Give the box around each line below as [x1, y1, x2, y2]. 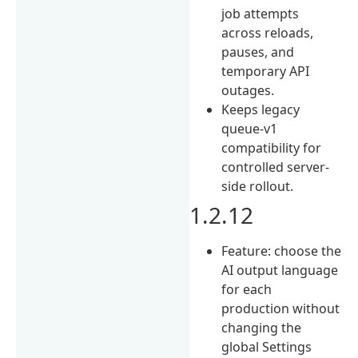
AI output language [221, 261, 339, 279]
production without [221, 299, 340, 317]
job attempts [221, 4, 300, 22]
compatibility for [221, 138, 322, 157]
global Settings [221, 337, 312, 356]
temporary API [221, 62, 310, 80]
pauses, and [221, 42, 295, 61]
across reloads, [221, 23, 314, 42]
